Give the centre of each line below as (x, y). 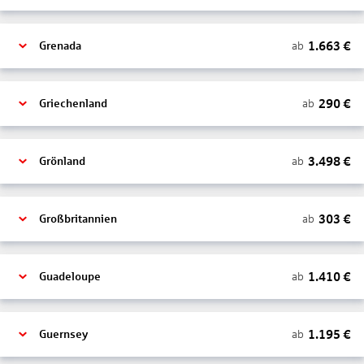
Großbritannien (78, 219)
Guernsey (63, 334)
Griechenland (73, 104)
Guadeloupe (70, 277)
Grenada (60, 46)
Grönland (62, 161)
